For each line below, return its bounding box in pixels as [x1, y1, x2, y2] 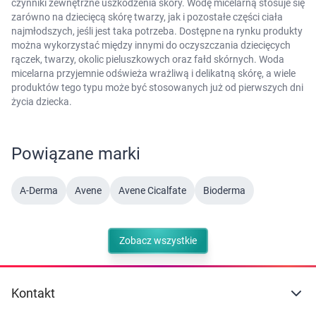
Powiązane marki [11, 143, 140, 164]
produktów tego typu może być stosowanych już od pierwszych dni [11, 81, 303, 93]
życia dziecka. [11, 95, 72, 107]
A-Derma [20, 184, 58, 196]
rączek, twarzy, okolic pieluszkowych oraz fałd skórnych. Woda [11, 53, 284, 65]
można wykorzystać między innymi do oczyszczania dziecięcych [11, 39, 291, 51]
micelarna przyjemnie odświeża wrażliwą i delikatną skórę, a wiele [11, 67, 296, 79]
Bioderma [203, 184, 245, 196]
